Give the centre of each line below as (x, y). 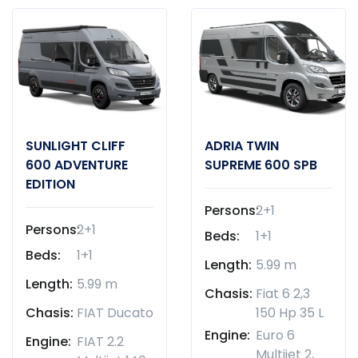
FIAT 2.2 (100, 341)
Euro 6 (275, 335)
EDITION (50, 184)
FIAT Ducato (115, 312)
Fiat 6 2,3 (283, 293)
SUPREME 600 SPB (261, 165)
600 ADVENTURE (77, 165)
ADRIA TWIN (242, 145)
